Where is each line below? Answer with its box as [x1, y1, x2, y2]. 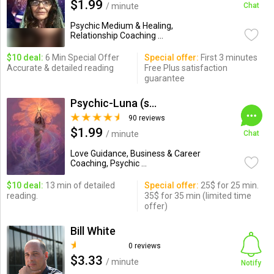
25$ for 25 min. [198, 180, 259, 190]
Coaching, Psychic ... [70, 158, 147, 168]
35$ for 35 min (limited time [144, 191, 251, 201]
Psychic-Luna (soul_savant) [149, 97, 157, 109]
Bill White [70, 224, 116, 237]
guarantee [144, 73, 185, 83]
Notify [241, 259, 262, 267]
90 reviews [128, 114, 165, 122]
